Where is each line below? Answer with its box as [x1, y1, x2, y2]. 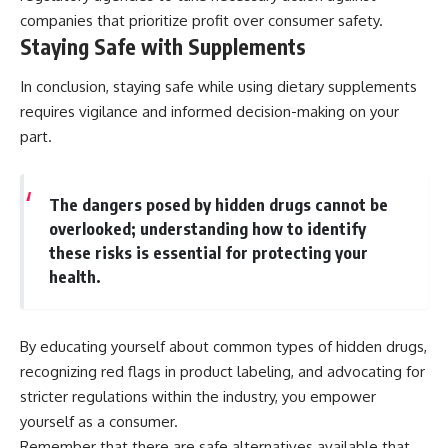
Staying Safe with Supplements [20, 33, 306, 61]
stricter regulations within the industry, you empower [20, 386, 376, 406]
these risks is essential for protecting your [48, 242, 368, 264]
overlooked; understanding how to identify [48, 218, 366, 240]
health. [48, 266, 101, 288]
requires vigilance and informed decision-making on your [20, 101, 399, 121]
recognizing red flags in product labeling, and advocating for [20, 361, 425, 381]
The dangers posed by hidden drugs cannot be [48, 194, 388, 216]
